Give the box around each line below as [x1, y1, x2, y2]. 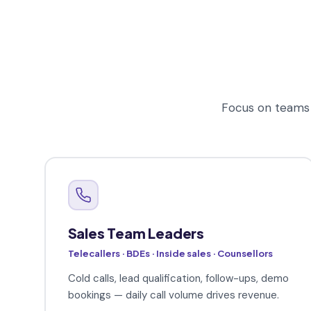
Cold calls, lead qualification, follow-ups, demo [67, 271, 289, 286]
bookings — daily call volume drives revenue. [67, 288, 279, 303]
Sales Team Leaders [67, 224, 204, 242]
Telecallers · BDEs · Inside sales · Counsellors [67, 248, 273, 260]
